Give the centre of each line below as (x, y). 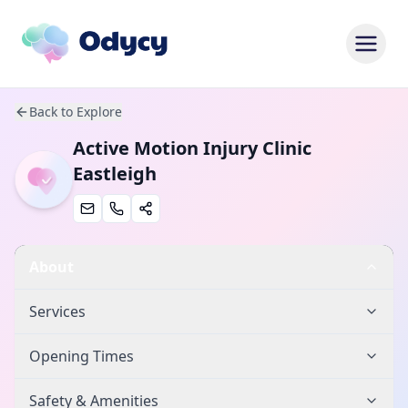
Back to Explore (76, 112)
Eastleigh (115, 173)
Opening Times (82, 356)
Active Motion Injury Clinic (192, 148)
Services (57, 311)
